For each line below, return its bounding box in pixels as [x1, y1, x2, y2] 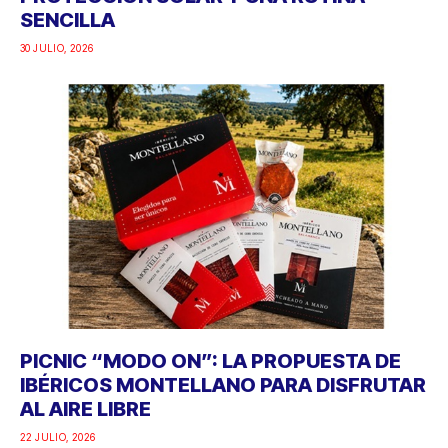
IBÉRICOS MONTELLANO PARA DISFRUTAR [20, 373, 426, 398]
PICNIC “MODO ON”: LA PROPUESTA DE [20, 349, 401, 374]
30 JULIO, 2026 [20, 42, 94, 55]
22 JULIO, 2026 [20, 431, 96, 444]
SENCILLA [20, 8, 115, 33]
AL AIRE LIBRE [20, 397, 151, 422]
